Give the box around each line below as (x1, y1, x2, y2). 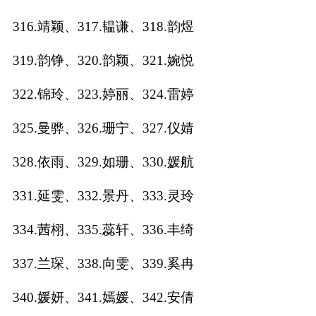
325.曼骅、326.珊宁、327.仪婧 (12, 120, 194, 135)
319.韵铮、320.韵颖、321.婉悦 (12, 52, 194, 68)
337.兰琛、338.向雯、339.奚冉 (12, 255, 194, 271)
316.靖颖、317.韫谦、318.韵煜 (12, 18, 194, 34)
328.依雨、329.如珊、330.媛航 (12, 154, 194, 169)
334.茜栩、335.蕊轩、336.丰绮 (12, 221, 194, 237)
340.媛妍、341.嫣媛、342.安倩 (12, 289, 194, 305)
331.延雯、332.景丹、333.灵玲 (12, 188, 194, 203)
